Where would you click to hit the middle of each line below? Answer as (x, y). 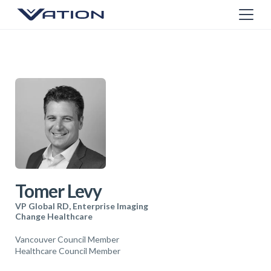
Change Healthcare (54, 216)
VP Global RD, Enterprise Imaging (82, 206)
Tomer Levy (58, 191)
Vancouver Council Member (67, 239)
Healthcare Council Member (68, 251)
